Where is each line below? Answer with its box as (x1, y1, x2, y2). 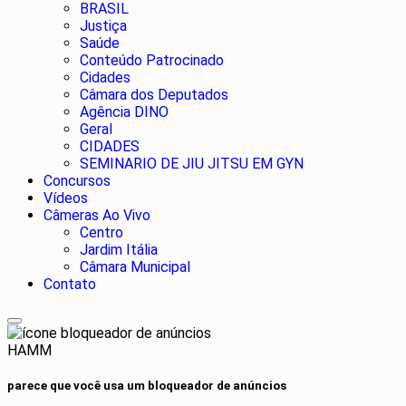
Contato (43, 275, 96, 293)
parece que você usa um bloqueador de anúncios (7, 379, 286, 393)
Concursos (43, 171, 111, 189)
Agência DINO (80, 102, 169, 121)
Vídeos (43, 188, 88, 207)
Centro (80, 223, 123, 241)
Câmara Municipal (80, 257, 190, 275)
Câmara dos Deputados (80, 85, 228, 103)
